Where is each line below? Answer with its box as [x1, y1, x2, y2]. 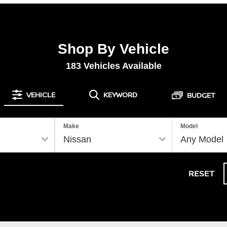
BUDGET [186, 90, 215, 100]
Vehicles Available [81, 60, 162, 71]
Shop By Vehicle [58, 41, 169, 57]
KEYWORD [103, 89, 137, 99]
